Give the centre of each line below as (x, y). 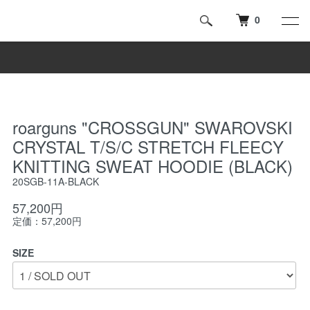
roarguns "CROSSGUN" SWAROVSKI (153, 127)
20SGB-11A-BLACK (56, 181)
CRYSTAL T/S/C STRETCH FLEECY (148, 146)
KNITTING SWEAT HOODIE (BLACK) (153, 166)
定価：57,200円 (47, 221)
